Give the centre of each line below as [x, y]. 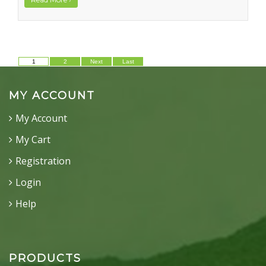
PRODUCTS [45, 258]
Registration [43, 161]
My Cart [33, 140]
